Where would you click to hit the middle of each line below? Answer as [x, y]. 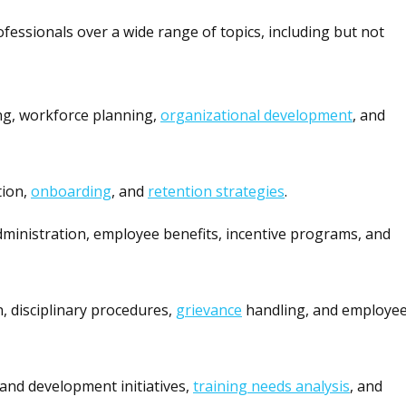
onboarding [71, 192]
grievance [209, 310]
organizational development [256, 116]
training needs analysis [271, 387]
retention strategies [216, 192]
